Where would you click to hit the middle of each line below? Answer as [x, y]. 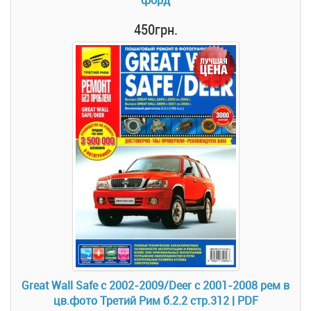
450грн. [155, 29]
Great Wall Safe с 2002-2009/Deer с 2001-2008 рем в [155, 285]
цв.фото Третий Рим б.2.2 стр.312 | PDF [155, 301]
